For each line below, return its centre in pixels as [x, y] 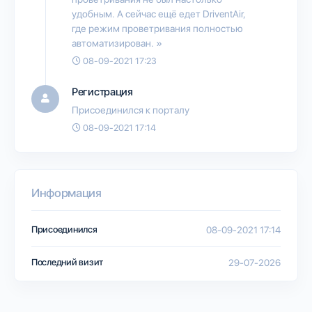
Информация [67, 193]
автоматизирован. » [117, 43]
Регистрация [102, 92]
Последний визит [68, 262]
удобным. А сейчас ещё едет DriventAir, [159, 14]
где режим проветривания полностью [157, 28]
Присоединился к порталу [131, 110]
